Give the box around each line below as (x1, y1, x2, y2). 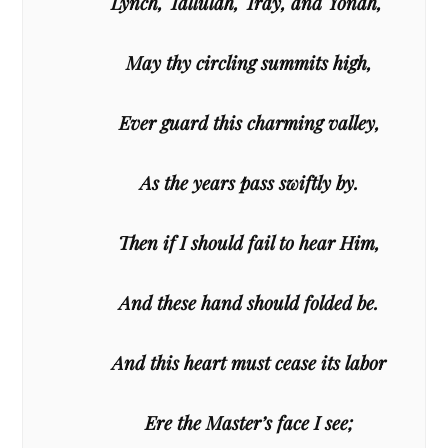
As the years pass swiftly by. (139, 169, 359, 195)
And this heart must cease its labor (112, 349, 386, 375)
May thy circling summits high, (126, 49, 372, 75)
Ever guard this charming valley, (118, 109, 380, 135)
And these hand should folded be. (119, 289, 379, 315)
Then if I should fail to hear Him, (118, 229, 380, 255)
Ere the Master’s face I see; (145, 409, 353, 435)
